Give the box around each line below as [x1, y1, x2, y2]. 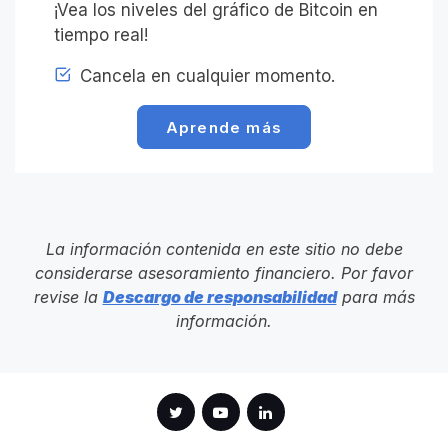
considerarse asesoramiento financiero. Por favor [35, 263, 413, 284]
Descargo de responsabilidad [102, 287, 337, 308]
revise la [33, 287, 103, 308]
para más [336, 287, 415, 308]
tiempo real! [54, 25, 148, 46]
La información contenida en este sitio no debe [45, 239, 403, 260]
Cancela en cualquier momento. [75, 66, 335, 87]
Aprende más [165, 118, 283, 138]
